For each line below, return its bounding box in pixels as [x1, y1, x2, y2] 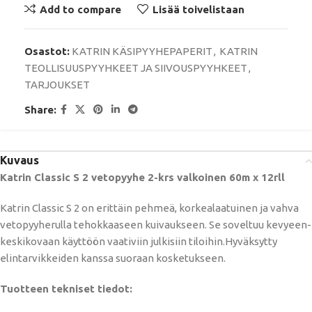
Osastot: [24, 45, 70, 58]
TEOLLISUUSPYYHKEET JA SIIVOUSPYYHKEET [24, 62, 247, 75]
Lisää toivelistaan [152, 3, 244, 15]
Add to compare [39, 3, 121, 15]
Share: [24, 103, 56, 116]
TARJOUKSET [24, 79, 90, 91]
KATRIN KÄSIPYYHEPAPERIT [72, 45, 212, 58]
